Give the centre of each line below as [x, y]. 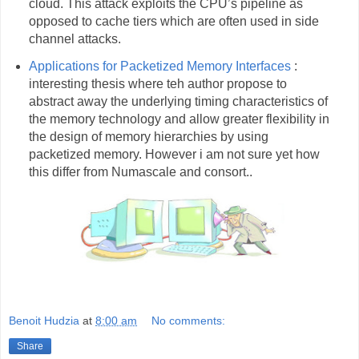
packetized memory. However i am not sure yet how [174, 154]
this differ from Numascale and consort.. [142, 171]
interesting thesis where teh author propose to [157, 83]
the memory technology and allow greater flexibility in [179, 119]
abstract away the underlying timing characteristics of [178, 101]
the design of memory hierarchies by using [148, 136]
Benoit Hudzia [44, 321]
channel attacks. [75, 38]
